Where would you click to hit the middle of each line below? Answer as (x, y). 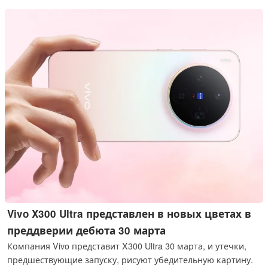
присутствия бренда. (51, 22)
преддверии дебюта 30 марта (87, 230)
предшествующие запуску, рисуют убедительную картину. (130, 259)
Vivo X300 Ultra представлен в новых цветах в (130, 213)
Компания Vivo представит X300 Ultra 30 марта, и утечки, (127, 246)
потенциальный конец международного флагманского (124, 8)
